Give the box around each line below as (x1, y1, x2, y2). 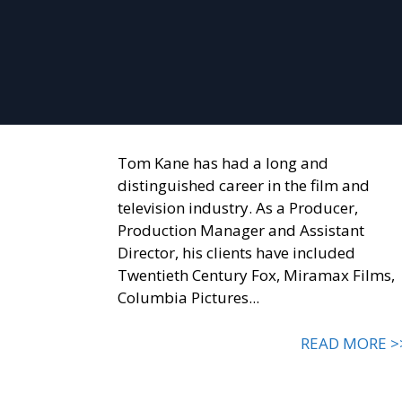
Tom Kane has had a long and (117, 153, 328, 174)
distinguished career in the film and (117, 175, 370, 197)
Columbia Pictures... (117, 287, 259, 309)
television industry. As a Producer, (117, 197, 358, 219)
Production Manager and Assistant (117, 220, 364, 241)
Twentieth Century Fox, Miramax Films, (117, 265, 395, 286)
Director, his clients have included (117, 242, 355, 264)
